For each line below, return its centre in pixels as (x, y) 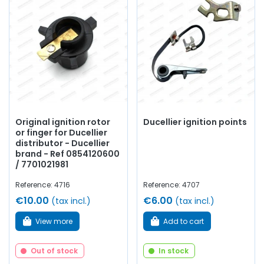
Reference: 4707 (171, 185)
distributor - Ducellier (62, 143)
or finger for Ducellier (61, 133)
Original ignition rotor (63, 122)
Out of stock (54, 251)
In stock (173, 251)
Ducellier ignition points (195, 122)
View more (54, 221)
